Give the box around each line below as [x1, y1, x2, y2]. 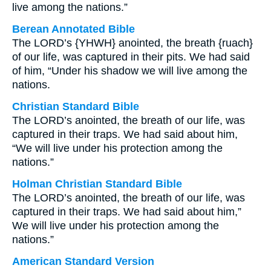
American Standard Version [12, 255, 154, 267]
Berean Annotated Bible [12, 23, 135, 35]
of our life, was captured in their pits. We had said [12, 51, 250, 63]
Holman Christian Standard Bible [12, 178, 182, 190]
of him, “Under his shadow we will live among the [12, 65, 247, 77]
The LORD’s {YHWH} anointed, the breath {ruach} [12, 37, 253, 49]
